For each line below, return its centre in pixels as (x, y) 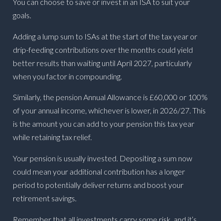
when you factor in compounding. (68, 76)
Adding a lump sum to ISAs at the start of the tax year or (105, 36)
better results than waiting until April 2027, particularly (103, 63)
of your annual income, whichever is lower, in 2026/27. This (110, 110)
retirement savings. (45, 198)
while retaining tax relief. (53, 137)
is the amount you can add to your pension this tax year (104, 124)
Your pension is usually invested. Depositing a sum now (103, 158)
